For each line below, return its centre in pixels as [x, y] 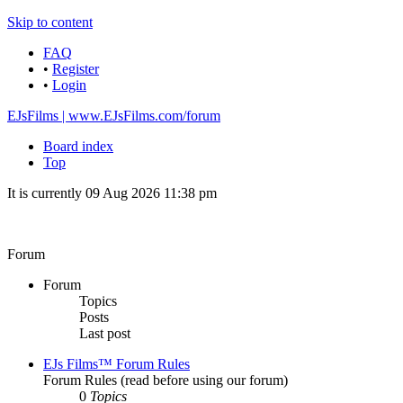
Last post [105, 333]
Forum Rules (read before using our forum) [166, 380]
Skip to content [50, 22]
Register [76, 69]
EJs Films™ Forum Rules [116, 364]
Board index [78, 146]
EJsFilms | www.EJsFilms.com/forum [114, 116]
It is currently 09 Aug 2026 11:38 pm [112, 193]
